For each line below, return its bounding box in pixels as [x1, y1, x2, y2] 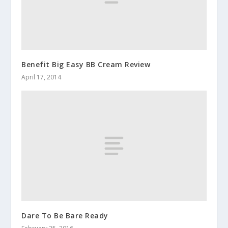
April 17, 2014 [21, 72, 62, 81]
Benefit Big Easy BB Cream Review [21, 59, 151, 69]
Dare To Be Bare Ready [21, 211, 108, 221]
